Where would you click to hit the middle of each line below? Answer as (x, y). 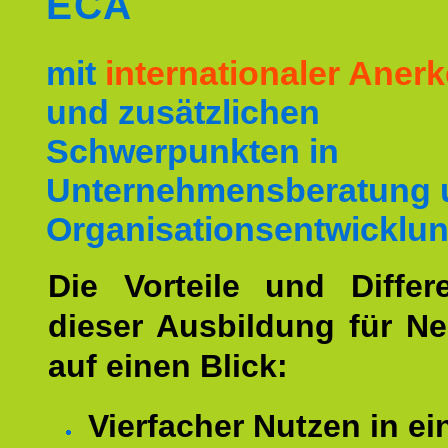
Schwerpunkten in (192, 151)
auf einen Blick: (168, 366)
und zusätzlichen (183, 112)
